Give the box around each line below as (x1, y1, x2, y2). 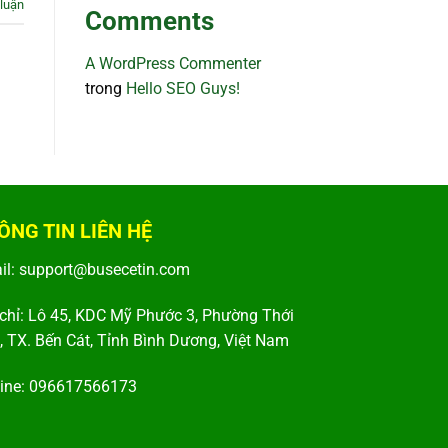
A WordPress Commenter (84, 54, 261, 74)
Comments (84, 6, 214, 37)
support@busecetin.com (19, 260, 190, 280)
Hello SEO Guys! (125, 79, 240, 99)
